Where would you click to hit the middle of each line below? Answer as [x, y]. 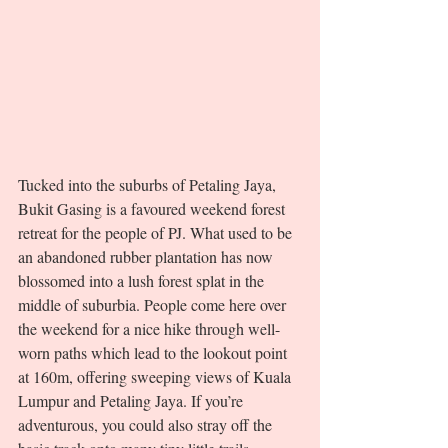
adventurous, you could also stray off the [147, 425]
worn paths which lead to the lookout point [154, 353]
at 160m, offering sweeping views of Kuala [156, 377]
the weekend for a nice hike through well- [149, 329]
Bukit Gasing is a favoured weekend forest [153, 209]
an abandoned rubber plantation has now [147, 257]
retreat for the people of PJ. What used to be [157, 233]
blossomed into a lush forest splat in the [143, 281]
